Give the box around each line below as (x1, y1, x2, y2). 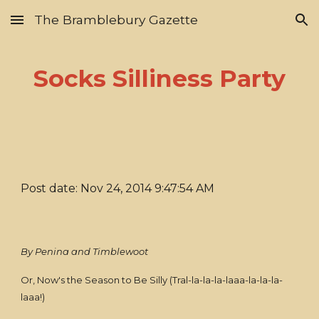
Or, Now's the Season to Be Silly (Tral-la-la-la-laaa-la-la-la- (21, 274, 283, 286)
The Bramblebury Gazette (34, 12, 198, 27)
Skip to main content (11, 20, 113, 33)
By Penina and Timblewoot (21, 246, 149, 257)
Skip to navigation (219, 20, 308, 33)
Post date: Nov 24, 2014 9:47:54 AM (21, 182, 215, 195)
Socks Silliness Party (33, 64, 286, 93)
